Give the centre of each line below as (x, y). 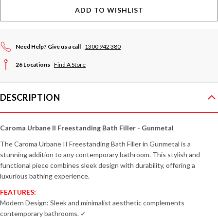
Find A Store (70, 64)
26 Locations (33, 64)
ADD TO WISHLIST (109, 10)
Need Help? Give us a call (49, 46)
